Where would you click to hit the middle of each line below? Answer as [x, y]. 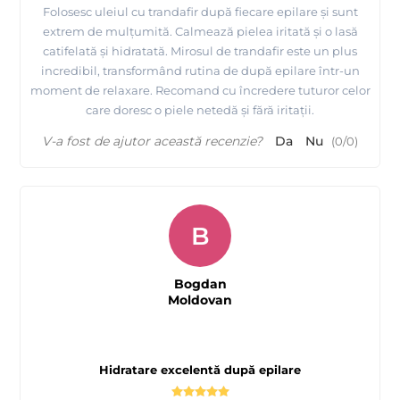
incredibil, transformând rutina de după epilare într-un [200, 71]
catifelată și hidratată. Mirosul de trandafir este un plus [200, 51]
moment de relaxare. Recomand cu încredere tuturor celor [200, 91]
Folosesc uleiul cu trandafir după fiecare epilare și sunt [200, 12]
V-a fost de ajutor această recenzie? [152, 142]
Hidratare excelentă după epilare [200, 370]
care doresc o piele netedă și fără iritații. [200, 110]
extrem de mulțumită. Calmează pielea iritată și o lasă [200, 32]
